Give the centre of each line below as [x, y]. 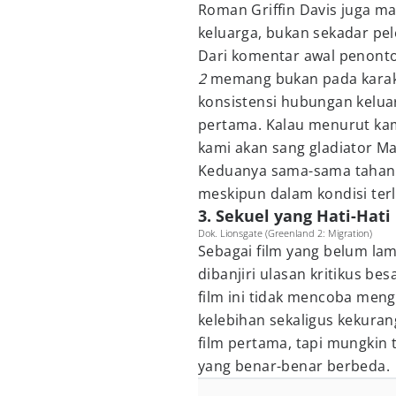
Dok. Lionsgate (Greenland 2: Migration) [285, 233]
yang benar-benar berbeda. [294, 366]
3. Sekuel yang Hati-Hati [294, 216]
